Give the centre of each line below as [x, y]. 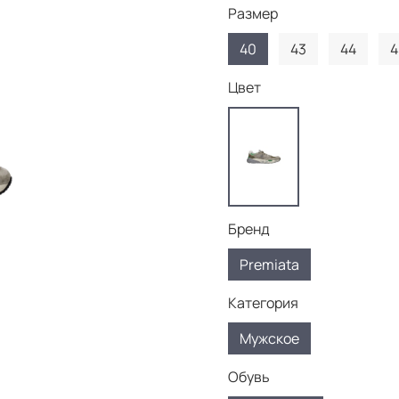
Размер [253, 14]
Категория [263, 303]
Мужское [269, 339]
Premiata [269, 265]
